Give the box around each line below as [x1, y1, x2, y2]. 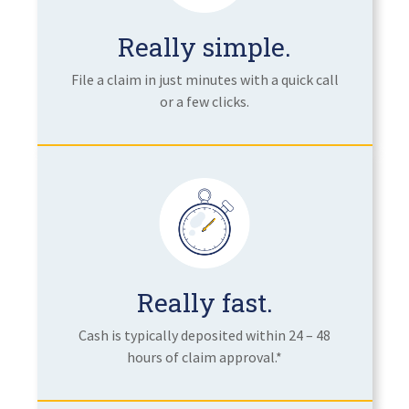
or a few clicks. [160, 91, 249, 110]
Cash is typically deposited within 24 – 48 [79, 325, 330, 344]
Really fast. [136, 285, 273, 320]
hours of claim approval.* [127, 347, 282, 366]
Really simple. [118, 29, 291, 64]
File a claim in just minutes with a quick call [70, 69, 339, 89]
